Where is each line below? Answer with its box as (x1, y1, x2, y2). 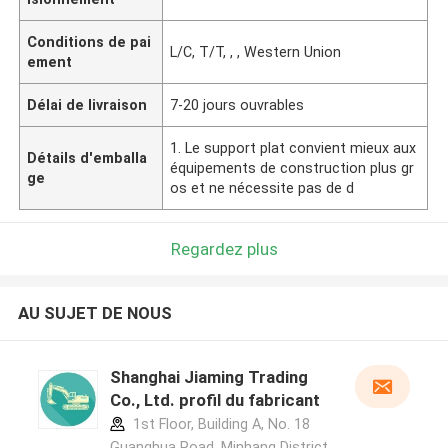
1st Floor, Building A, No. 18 (128, 416, 310, 433)
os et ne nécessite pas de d (170, 179, 355, 196)
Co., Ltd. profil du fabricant (109, 390, 320, 411)
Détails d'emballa (27, 149, 148, 166)
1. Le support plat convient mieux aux (170, 139, 417, 156)
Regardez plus (170, 238, 278, 259)
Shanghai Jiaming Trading (109, 367, 308, 388)
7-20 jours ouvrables (170, 96, 305, 113)
